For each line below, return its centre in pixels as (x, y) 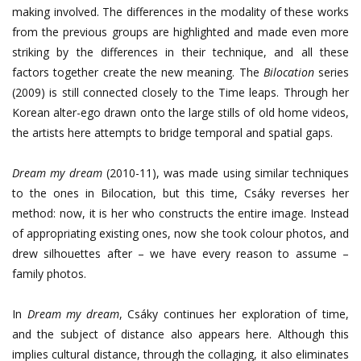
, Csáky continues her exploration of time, (234, 313)
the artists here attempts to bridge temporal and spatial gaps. (172, 132)
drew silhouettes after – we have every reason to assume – (180, 253)
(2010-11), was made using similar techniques (225, 172)
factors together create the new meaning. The (138, 72)
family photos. (49, 273)
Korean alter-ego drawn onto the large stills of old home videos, (180, 112)
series (331, 72)
